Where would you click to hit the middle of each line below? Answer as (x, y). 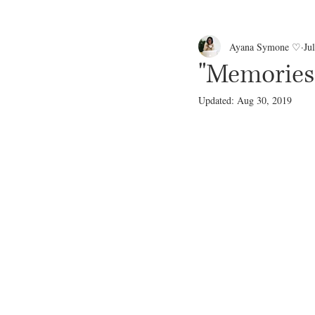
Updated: (218, 100)
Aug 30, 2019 (264, 100)
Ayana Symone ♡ (265, 46)
